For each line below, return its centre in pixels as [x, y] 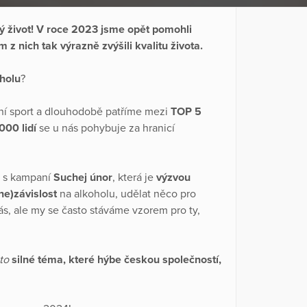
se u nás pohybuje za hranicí [106, 128]
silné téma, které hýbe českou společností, [116, 259]
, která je [134, 177]
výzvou [173, 177]
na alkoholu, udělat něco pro [128, 194]
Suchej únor [83, 177]
